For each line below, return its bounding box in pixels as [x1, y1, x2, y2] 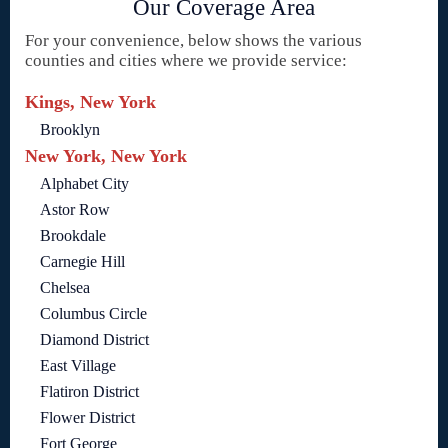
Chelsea [40, 278, 90, 296]
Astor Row [40, 200, 110, 218]
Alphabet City [40, 174, 129, 192]
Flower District [40, 408, 135, 426]
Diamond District [40, 330, 149, 348]
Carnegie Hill [40, 252, 125, 270]
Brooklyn [40, 120, 100, 138]
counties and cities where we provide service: [25, 50, 347, 70]
